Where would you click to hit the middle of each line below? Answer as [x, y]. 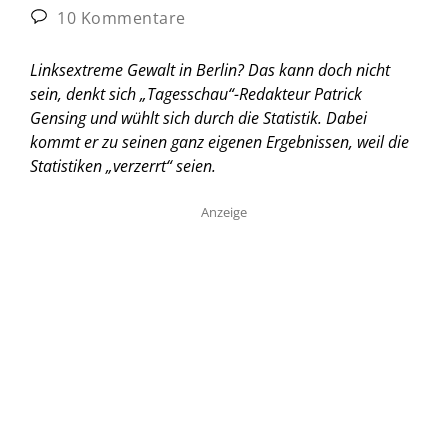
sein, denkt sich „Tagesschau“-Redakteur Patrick [196, 93]
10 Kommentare [119, 17]
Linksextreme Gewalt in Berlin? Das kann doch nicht [210, 69]
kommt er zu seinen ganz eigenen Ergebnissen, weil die [219, 141]
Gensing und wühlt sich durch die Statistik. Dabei [198, 117]
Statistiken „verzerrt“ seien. [123, 165]
